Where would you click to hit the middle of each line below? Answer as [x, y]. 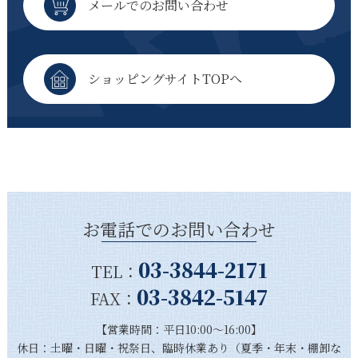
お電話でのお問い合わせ [179, 229]
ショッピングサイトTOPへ [165, 79]
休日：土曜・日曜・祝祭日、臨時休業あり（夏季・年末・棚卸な [179, 347]
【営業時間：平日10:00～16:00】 [179, 329]
